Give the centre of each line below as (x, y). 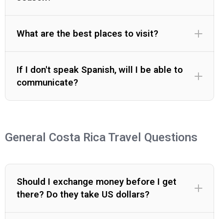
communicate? (47, 83)
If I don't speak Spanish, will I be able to (100, 70)
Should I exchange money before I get (97, 182)
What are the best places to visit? (88, 34)
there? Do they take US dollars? (83, 195)
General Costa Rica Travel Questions (101, 138)
